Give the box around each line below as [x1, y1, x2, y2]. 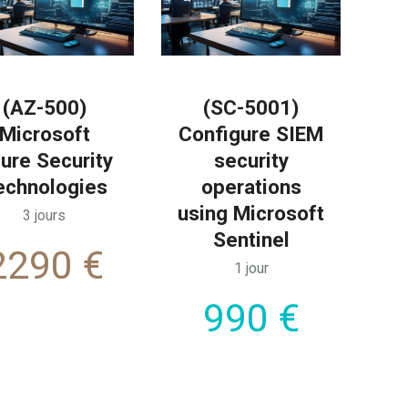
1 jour [233, 259, 269, 277]
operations [200, 174, 301, 199]
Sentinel [212, 227, 290, 251]
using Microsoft [178, 200, 325, 225]
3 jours [23, 206, 66, 224]
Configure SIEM [178, 121, 324, 146]
